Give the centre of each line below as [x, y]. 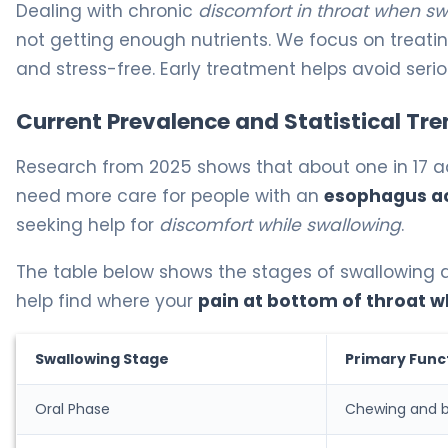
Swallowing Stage [102, 359]
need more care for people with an [170, 196]
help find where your [107, 301]
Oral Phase [72, 409]
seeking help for [87, 225]
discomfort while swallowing [280, 225]
